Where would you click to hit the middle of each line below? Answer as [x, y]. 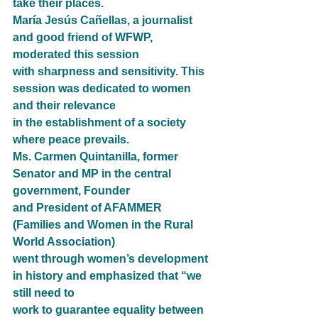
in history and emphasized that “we [109, 276]
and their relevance [64, 106]
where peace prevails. [71, 140]
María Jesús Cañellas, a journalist [104, 21]
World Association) [64, 242]
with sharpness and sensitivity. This [110, 72]
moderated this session [76, 55]
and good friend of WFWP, [84, 38]
